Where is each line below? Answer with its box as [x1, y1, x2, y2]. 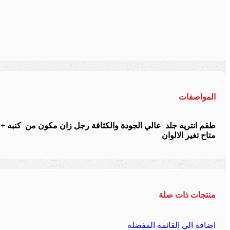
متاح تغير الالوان [162, 131, 216, 140]
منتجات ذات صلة [159, 190, 216, 200]
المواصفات [179, 92, 216, 101]
